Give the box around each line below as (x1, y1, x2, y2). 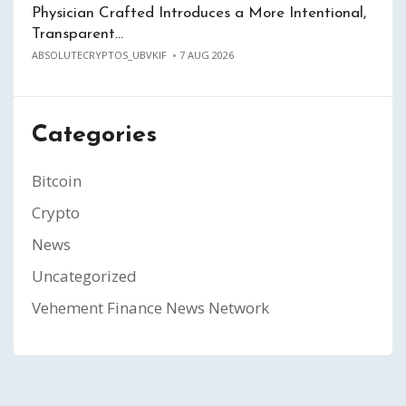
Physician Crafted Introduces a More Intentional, (32, 5, 366, 21)
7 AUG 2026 (179, 48, 234, 62)
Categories (32, 123, 157, 148)
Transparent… (32, 26, 123, 42)
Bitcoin (32, 170, 82, 191)
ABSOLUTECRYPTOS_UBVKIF (32, 48, 167, 62)
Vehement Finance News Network (32, 297, 269, 318)
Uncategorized (32, 266, 137, 286)
